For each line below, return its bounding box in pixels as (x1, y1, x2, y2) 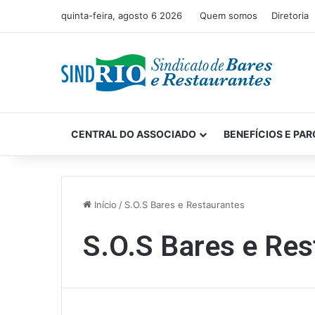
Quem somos (200, 10, 257, 21)
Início (91, 199, 117, 210)
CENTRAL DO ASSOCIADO (71, 128, 196, 140)
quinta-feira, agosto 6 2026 (61, 10, 182, 21)
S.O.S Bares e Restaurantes (124, 199, 245, 210)
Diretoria (271, 10, 309, 21)
